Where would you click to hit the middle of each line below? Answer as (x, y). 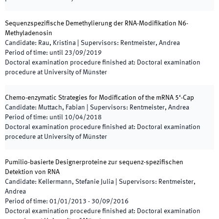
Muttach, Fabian (62, 108)
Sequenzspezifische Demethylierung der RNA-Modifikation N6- (97, 23)
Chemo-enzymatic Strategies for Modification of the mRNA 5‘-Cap (99, 98)
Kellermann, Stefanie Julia (76, 182)
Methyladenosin (29, 33)
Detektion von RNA (32, 172)
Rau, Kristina (57, 43)
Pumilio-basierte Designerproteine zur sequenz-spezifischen (94, 162)
